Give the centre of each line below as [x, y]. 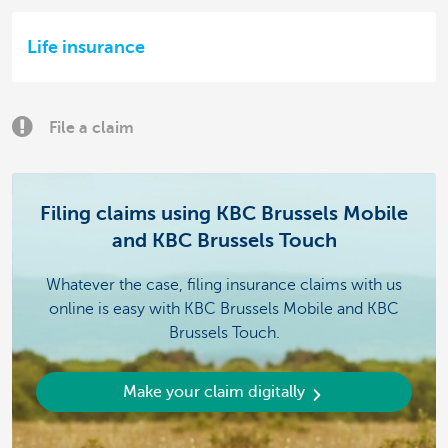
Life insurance [86, 47]
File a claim [91, 127]
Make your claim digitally [214, 391]
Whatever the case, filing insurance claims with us [224, 285]
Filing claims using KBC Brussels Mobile [224, 213]
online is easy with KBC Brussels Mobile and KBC [224, 309]
